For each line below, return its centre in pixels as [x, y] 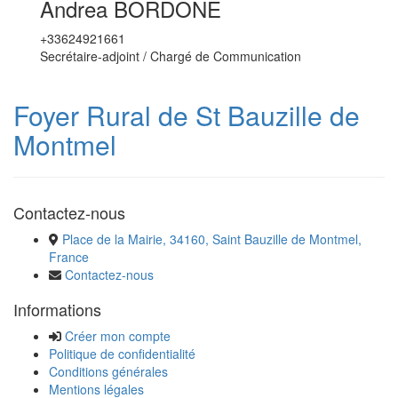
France [69, 257]
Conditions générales [108, 371]
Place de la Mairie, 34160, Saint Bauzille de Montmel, [212, 239]
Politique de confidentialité [122, 354]
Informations [57, 309]
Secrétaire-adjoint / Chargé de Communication [171, 56]
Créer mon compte [118, 336]
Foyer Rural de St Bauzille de [187, 115]
